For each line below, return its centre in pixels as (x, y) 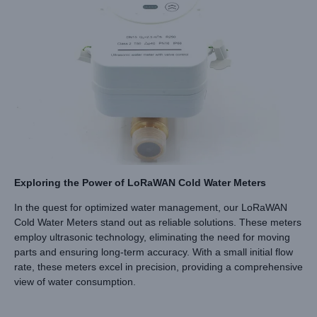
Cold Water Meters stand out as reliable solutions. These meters (158, 223)
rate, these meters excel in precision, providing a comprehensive (158, 267)
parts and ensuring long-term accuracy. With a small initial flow (154, 252)
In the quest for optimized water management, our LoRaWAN (151, 208)
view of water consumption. (75, 282)
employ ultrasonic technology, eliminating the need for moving (152, 237)
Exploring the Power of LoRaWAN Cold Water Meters (140, 182)
